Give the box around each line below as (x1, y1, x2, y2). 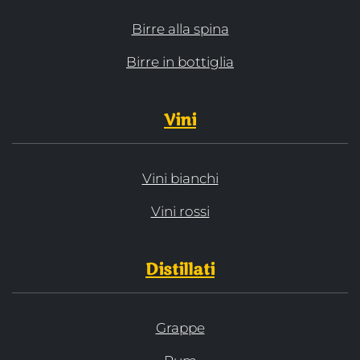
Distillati (145, 259, 215, 281)
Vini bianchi (141, 170, 219, 187)
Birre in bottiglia (126, 54, 234, 71)
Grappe (155, 320, 205, 337)
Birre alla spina (131, 21, 229, 38)
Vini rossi (150, 203, 210, 220)
